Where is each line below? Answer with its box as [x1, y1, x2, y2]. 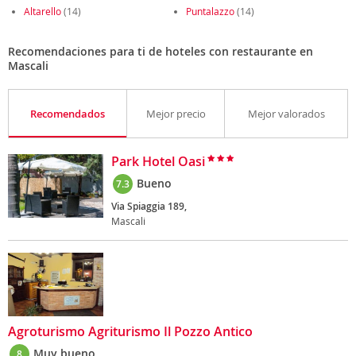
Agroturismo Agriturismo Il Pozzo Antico [8, 323, 253, 340]
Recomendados [30, 106, 105, 121]
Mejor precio [145, 106, 206, 121]
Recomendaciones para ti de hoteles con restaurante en [8, 44, 313, 59]
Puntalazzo [186, 5, 234, 17]
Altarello [24, 5, 61, 17]
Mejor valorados [247, 106, 325, 121]
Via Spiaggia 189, [111, 199, 187, 213]
